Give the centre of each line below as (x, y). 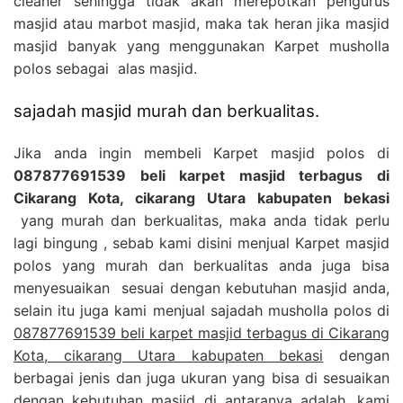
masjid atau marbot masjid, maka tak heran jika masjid (201, 23)
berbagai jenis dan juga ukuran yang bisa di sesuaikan (201, 377)
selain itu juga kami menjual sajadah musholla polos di (201, 310)
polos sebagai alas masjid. (105, 68)
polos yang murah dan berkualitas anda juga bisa (201, 265)
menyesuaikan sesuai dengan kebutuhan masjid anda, (201, 287)
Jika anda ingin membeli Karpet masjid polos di (201, 152)
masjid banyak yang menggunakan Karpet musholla (201, 45)
